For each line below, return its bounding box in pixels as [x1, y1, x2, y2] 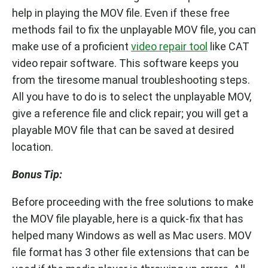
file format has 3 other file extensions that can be [12, 246, 249, 258]
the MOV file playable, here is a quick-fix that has [12, 212, 243, 225]
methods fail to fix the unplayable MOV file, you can [12, 23, 256, 36]
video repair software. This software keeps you [12, 57, 239, 69]
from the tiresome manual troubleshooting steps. [12, 74, 250, 86]
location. [12, 141, 53, 153]
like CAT [208, 40, 249, 53]
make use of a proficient [12, 40, 131, 53]
